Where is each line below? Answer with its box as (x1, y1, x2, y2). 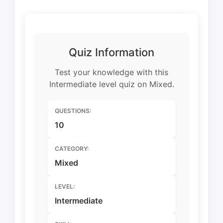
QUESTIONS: (55, 107, 91, 114)
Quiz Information (69, 45, 154, 59)
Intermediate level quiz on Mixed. (49, 79, 174, 89)
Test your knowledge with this (55, 67, 168, 77)
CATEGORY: (55, 144, 89, 152)
